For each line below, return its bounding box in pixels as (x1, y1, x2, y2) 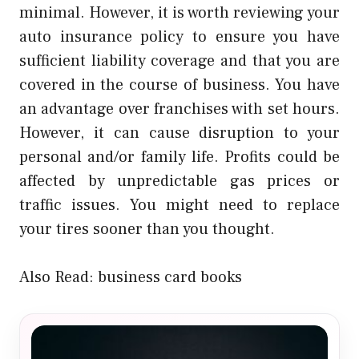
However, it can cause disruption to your (19, 123, 340, 144)
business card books (98, 267, 242, 288)
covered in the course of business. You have (19, 75, 340, 96)
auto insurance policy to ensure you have (19, 26, 340, 48)
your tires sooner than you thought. (19, 219, 275, 240)
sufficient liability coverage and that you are (19, 50, 340, 72)
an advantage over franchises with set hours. (19, 99, 340, 120)
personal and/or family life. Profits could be (19, 147, 340, 168)
